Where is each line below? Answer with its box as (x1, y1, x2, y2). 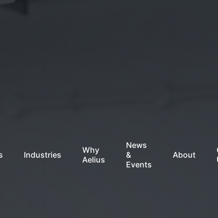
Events (126, 159, 152, 169)
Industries (24, 149, 62, 160)
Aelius (82, 154, 106, 164)
